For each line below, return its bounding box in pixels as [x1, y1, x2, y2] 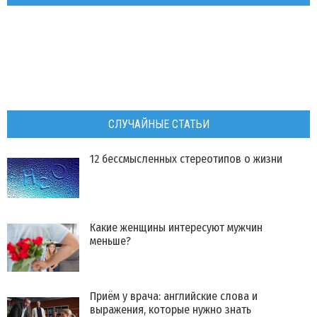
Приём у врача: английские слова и [90, 289, 258, 304]
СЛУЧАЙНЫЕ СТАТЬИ [108, 117, 209, 132]
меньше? [90, 234, 131, 248]
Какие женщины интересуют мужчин [90, 221, 263, 235]
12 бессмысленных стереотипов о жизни [90, 152, 282, 166]
